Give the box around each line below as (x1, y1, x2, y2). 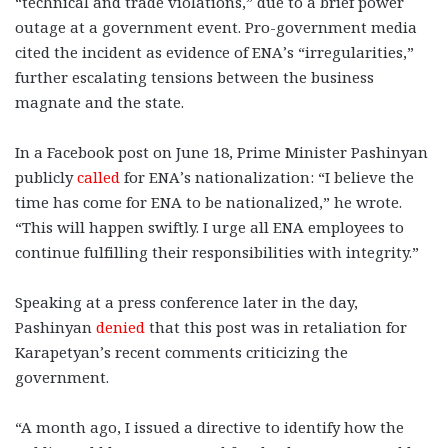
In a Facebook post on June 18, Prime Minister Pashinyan (15, 141, 428, 162)
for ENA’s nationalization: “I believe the (120, 166, 414, 187)
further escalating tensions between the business (15, 66, 374, 87)
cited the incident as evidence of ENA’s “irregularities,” (15, 41, 414, 62)
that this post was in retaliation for (145, 316, 407, 337)
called (77, 166, 120, 187)
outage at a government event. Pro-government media (15, 16, 417, 37)
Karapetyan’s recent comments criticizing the (15, 341, 348, 362)
